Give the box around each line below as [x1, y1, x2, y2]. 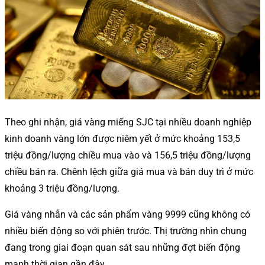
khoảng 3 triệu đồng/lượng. [5, 182, 119, 194]
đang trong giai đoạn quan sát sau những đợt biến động [5, 241, 240, 253]
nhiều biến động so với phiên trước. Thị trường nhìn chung [5, 225, 247, 237]
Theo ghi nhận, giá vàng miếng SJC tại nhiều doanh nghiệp [5, 116, 251, 128]
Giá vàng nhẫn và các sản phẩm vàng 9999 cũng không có [5, 208, 250, 220]
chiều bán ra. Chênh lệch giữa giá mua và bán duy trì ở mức [5, 166, 253, 177]
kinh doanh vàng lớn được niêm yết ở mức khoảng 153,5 [5, 132, 240, 144]
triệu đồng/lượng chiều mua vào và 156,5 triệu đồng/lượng [5, 149, 251, 161]
